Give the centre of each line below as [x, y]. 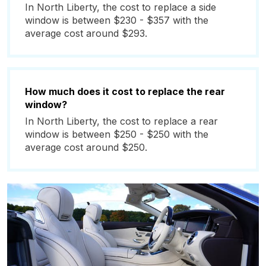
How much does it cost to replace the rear [125, 91]
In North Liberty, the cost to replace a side [121, 7]
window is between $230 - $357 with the [117, 20]
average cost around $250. [86, 147]
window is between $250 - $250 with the [117, 134]
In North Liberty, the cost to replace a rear [121, 121]
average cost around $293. [86, 33]
